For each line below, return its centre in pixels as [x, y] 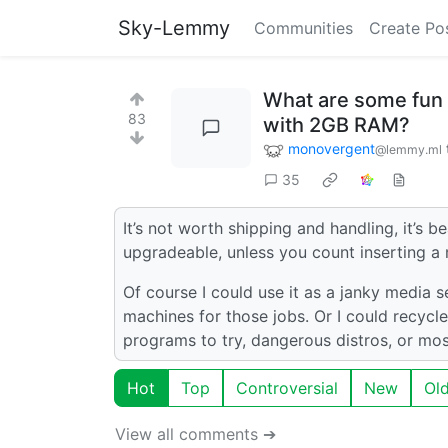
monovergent [331, 148]
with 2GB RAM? [336, 125]
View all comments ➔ [195, 433]
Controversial [287, 387]
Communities [303, 28]
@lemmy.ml [408, 149]
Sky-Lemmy [174, 28]
